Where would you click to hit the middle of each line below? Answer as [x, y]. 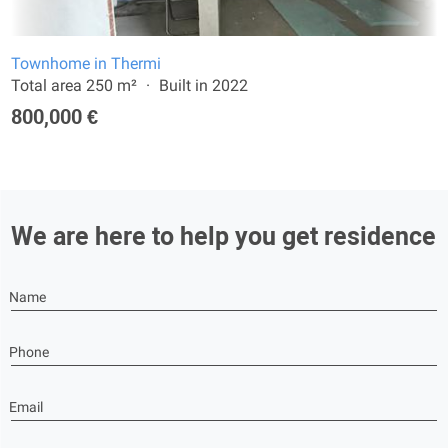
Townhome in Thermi [86, 63]
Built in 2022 [203, 85]
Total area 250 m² [74, 85]
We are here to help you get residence [223, 236]
